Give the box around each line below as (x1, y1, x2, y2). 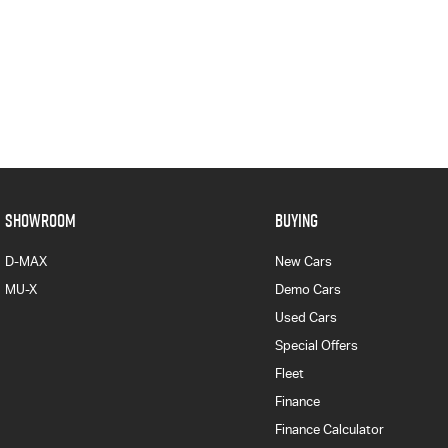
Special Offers (274, 337, 358, 353)
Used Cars (274, 309, 337, 325)
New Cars (274, 253, 332, 269)
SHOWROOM (5, 207, 76, 233)
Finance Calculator (274, 421, 384, 437)
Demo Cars (274, 281, 341, 297)
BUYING (274, 207, 318, 233)
